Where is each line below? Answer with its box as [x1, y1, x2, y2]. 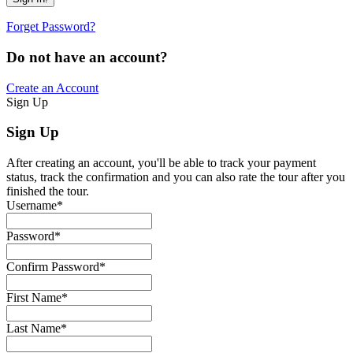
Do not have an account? [6, 48, 168, 65]
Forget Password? [6, 20, 95, 34]
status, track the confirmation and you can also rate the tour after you [6, 170, 345, 184]
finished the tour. [6, 184, 89, 199]
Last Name [6, 321, 61, 336]
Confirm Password [6, 260, 99, 274]
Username [6, 199, 57, 213]
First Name [6, 291, 61, 305]
